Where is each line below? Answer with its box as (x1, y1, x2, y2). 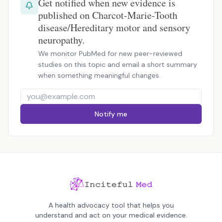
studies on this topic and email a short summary (38, 60, 197, 69)
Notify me (95, 110, 127, 118)
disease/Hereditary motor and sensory (38, 21, 190, 34)
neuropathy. (38, 33, 85, 47)
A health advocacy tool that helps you (48, 201, 174, 210)
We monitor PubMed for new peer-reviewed (38, 49, 182, 58)
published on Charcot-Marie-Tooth (38, 8, 177, 22)
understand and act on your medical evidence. (35, 211, 187, 220)
